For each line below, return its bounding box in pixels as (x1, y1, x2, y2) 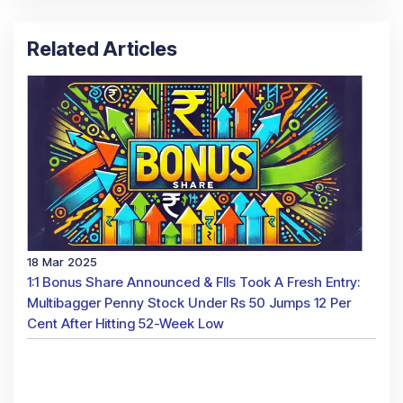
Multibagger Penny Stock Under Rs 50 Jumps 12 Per (27, 293, 351, 311)
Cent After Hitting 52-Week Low (27, 314, 224, 332)
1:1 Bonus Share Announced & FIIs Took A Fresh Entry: (27, 273, 360, 291)
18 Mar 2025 (27, 254, 97, 269)
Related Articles (27, 37, 177, 61)
